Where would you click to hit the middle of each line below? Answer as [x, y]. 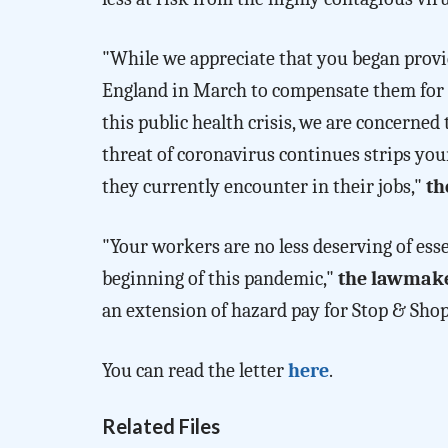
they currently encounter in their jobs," [264, 186]
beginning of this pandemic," [220, 278]
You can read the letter [195, 370]
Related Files [161, 425]
